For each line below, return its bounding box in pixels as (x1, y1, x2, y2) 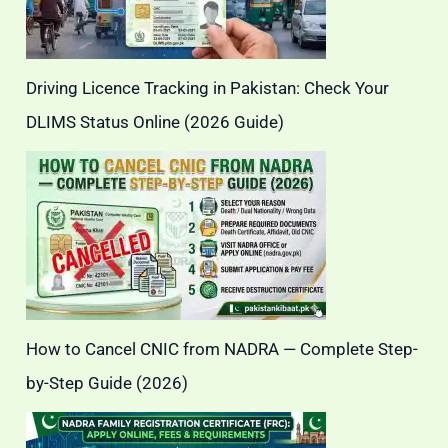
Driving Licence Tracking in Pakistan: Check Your (26, 78, 390, 98)
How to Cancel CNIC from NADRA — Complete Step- (26, 339, 419, 359)
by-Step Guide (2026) (26, 373, 189, 393)
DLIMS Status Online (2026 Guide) (26, 112, 285, 132)
